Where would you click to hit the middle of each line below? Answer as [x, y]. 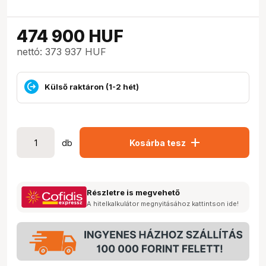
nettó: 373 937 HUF [61, 52]
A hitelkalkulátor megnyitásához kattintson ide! [163, 204]
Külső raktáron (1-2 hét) [92, 86]
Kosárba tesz [157, 142]
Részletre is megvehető [133, 192]
